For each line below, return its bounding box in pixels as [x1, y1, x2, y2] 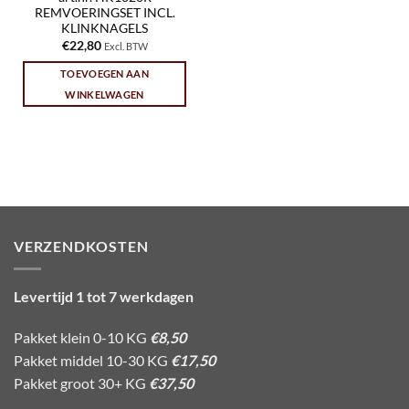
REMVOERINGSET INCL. [34, 5, 175, 21]
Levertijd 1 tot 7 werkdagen [14, 287, 194, 305]
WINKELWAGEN [65, 89, 144, 101]
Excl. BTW [103, 39, 148, 52]
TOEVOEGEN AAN [59, 68, 150, 80]
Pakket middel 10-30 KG [14, 351, 171, 370]
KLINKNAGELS [61, 21, 148, 37]
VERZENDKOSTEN [14, 237, 149, 256]
